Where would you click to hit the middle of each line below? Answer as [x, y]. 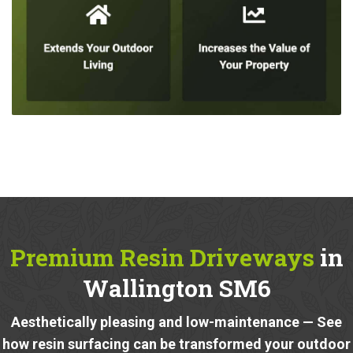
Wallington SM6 [176, 288]
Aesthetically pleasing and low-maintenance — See [176, 321]
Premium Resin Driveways [162, 257]
